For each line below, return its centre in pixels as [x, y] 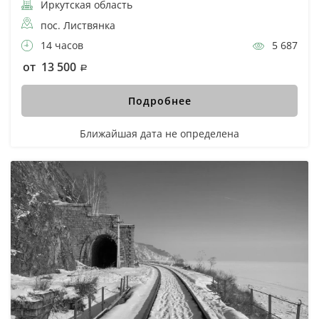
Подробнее [159, 100]
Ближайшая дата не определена [159, 133]
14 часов [61, 45]
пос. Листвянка [78, 25]
